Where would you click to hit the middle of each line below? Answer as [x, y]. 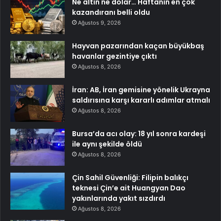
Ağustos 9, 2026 [99, 22]
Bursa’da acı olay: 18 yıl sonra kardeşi [139, 133]
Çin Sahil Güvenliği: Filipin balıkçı [130, 177]
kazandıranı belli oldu [111, 12]
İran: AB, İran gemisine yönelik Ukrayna [141, 90]
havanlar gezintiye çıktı [114, 56]
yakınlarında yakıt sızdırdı [119, 198]
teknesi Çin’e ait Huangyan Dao [129, 188]
